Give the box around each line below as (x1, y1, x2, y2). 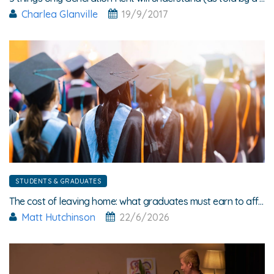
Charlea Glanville (21, 7, 98, 20)
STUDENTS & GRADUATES (15, 176, 101, 185)
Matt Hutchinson (21, 210, 95, 223)
